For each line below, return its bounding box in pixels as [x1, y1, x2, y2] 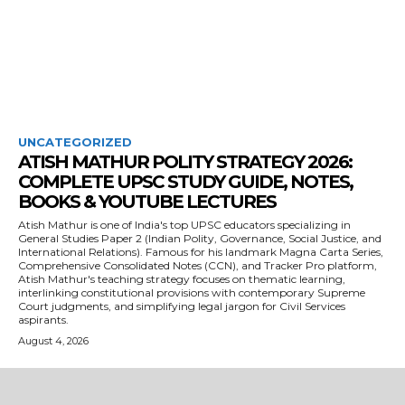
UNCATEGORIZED [18, 135, 132, 149]
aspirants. [18, 313, 69, 326]
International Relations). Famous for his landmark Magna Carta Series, [18, 245, 383, 259]
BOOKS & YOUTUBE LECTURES [18, 191, 276, 212]
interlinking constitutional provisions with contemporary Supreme [18, 286, 365, 299]
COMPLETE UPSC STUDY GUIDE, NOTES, [18, 171, 353, 193]
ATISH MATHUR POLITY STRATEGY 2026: [18, 151, 352, 173]
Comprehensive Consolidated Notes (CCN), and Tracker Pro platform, [18, 259, 377, 272]
